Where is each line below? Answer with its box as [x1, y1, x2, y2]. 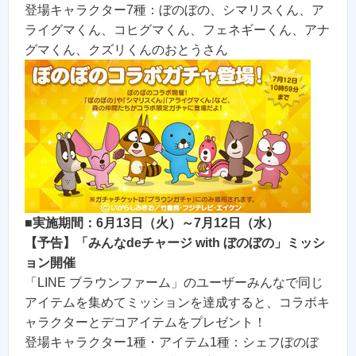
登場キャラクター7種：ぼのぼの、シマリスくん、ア [25, 3, 324, 17]
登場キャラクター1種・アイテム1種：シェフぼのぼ [25, 335, 319, 350]
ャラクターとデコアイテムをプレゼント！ [25, 315, 266, 330]
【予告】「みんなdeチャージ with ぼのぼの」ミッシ [25, 236, 325, 250]
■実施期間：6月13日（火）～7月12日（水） [25, 216, 279, 230]
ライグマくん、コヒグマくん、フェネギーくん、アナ [25, 23, 330, 37]
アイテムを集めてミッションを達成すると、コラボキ [25, 296, 330, 310]
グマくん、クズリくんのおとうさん [25, 43, 228, 57]
